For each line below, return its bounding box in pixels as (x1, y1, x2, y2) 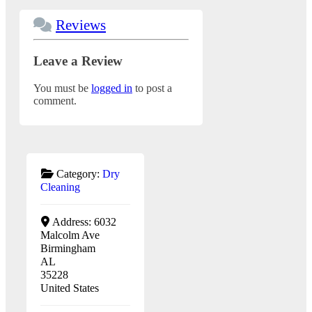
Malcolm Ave (40, 228, 100, 241)
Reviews (56, 17, 106, 33)
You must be (33, 81, 91, 94)
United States (40, 281, 99, 294)
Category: (56, 167, 102, 180)
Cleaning (40, 180, 80, 193)
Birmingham (40, 242, 95, 254)
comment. (33, 94, 77, 107)
